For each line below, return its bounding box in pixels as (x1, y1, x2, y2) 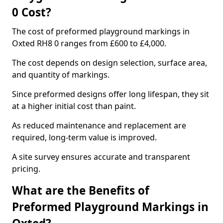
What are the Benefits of (12, 183, 149, 198)
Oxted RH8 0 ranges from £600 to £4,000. (12, 38, 166, 49)
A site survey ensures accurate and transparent (12, 151, 190, 162)
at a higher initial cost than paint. (12, 101, 136, 111)
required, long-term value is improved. (12, 132, 157, 143)
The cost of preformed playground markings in (12, 26, 190, 37)
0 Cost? (12, 4, 51, 20)
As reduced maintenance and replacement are (12, 120, 186, 131)
